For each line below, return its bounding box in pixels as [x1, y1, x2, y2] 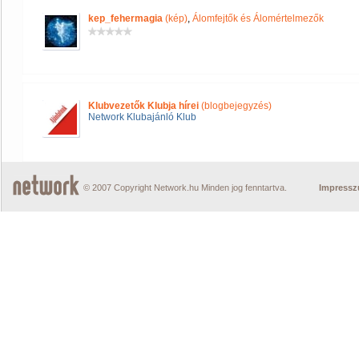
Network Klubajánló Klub [88, 111, 196, 123]
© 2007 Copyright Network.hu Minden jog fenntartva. [83, 183, 287, 192]
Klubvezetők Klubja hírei [88, 100, 199, 111]
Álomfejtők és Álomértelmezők [192, 13, 324, 24]
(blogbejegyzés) [199, 100, 272, 111]
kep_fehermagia [88, 13, 163, 24]
